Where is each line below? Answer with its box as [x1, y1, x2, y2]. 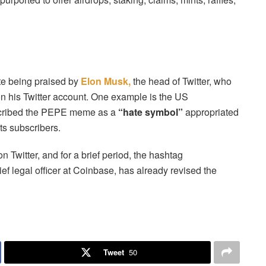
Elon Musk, [81, 74, 131, 88]
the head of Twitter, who [131, 74, 232, 88]
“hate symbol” [118, 104, 183, 119]
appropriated [183, 104, 239, 119]
